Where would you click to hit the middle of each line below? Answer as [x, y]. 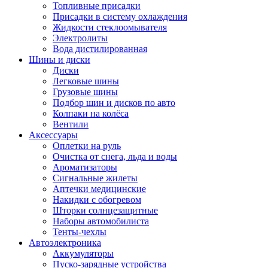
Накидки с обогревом [97, 200]
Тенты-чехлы [80, 232]
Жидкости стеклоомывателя [110, 27]
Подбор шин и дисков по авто [114, 103]
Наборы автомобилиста [101, 221]
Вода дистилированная [100, 49]
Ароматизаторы [85, 167]
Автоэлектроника [65, 243]
